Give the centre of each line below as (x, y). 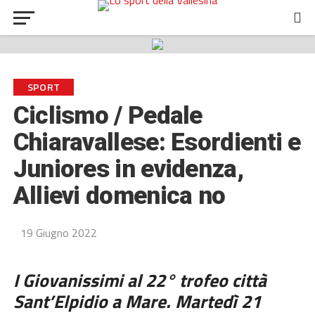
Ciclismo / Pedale (108, 116)
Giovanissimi (75, 280)
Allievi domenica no (119, 196)
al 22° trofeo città (197, 280)
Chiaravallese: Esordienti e (157, 142)
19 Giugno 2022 (58, 233)
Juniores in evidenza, (128, 169)
